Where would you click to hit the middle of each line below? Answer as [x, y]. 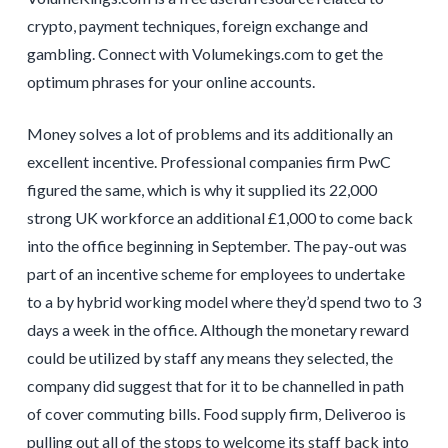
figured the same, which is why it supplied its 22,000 [201, 190]
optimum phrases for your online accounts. [170, 82]
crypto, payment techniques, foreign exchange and [197, 26]
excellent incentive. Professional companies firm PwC [208, 162]
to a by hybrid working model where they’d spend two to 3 [223, 302]
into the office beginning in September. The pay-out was [216, 246]
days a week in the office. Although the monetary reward [217, 330]
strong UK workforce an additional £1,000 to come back [219, 218]
